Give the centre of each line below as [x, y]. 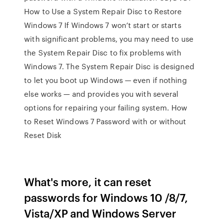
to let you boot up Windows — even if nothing [106, 80]
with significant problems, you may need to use [109, 39]
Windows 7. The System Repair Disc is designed [109, 66]
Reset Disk [43, 135]
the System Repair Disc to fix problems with [103, 53]
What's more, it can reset [88, 181]
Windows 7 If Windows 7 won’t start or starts [103, 25]
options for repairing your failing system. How [106, 108]
